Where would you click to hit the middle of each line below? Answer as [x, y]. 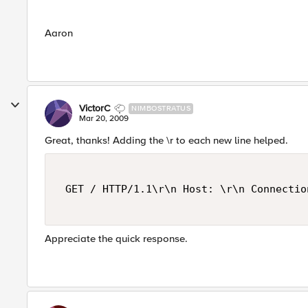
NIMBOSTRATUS [161, 108]
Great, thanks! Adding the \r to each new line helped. [166, 140]
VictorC [95, 108]
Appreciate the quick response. [116, 239]
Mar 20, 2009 [104, 119]
